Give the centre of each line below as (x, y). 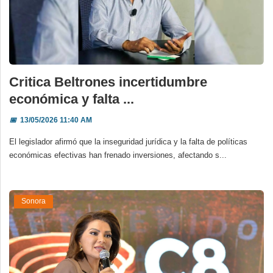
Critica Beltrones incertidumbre (108, 82)
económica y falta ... (72, 99)
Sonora (34, 201)
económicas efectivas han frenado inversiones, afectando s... (118, 155)
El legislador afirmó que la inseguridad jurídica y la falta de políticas (128, 141)
